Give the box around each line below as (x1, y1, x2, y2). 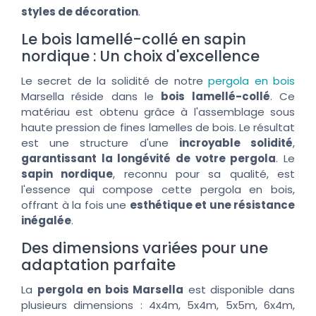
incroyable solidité (178, 135, 293, 150)
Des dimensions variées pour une (21, 237, 268, 258)
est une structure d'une (21, 135, 179, 150)
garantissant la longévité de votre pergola (21, 150, 276, 166)
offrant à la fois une (21, 197, 130, 212)
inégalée (21, 212, 71, 228)
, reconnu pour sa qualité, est (113, 166, 296, 181)
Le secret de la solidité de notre (21, 73, 209, 88)
